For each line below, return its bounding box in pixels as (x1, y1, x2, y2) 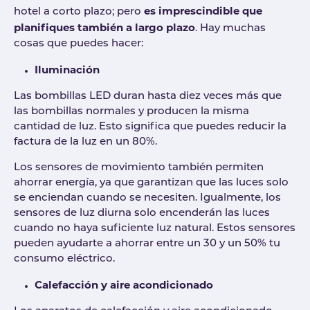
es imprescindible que (144, 3, 262, 17)
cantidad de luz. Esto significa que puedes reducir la (14, 121, 286, 132)
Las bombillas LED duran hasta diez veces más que (14, 91, 282, 102)
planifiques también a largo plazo (14, 20, 195, 34)
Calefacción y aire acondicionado (35, 277, 213, 291)
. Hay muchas (195, 23, 266, 34)
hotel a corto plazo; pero (14, 6, 144, 17)
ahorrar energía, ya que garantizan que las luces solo (14, 177, 289, 188)
